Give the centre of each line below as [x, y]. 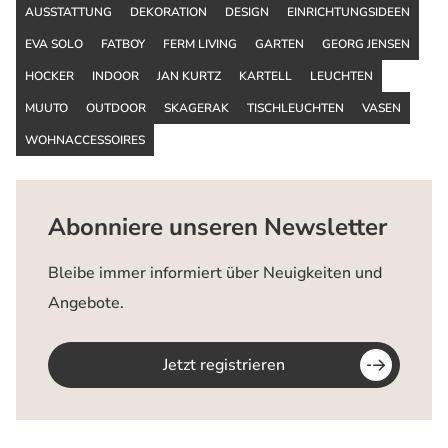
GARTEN [279, 43]
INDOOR [115, 75]
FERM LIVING [200, 43]
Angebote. [86, 302]
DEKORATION [168, 11]
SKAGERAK [196, 107]
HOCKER [49, 75]
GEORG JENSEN [366, 43]
